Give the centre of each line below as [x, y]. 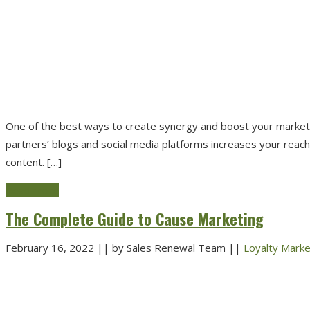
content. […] [34, 162]
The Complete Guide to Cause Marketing [135, 218]
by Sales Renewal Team [169, 247]
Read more [32, 190]
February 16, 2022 [51, 247]
